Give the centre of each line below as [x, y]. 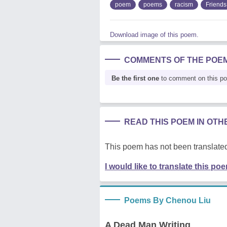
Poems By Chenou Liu [167, 200]
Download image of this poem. [154, 34]
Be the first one [135, 78]
